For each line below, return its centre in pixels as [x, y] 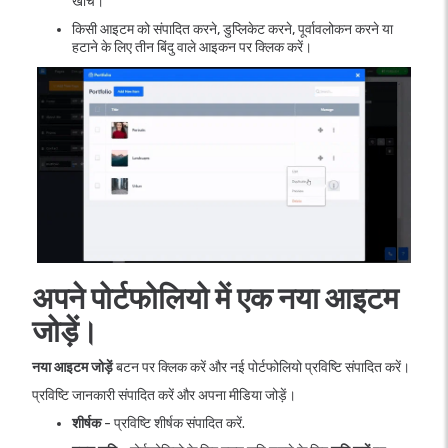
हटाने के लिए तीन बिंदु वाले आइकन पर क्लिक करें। [192, 47]
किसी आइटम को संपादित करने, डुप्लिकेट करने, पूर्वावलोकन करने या [232, 29]
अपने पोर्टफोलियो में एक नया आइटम [215, 298]
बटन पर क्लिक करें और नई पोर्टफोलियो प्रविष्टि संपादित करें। [261, 367]
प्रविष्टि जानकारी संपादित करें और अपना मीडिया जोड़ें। [164, 395]
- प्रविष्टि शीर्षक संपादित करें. [173, 423]
